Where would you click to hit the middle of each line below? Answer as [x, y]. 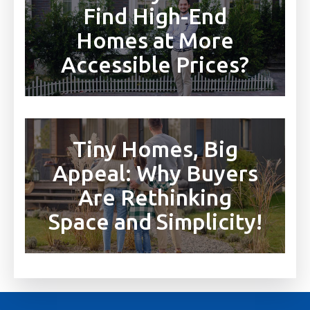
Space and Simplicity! [155, 222]
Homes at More [155, 40]
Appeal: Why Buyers [155, 173]
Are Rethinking [155, 198]
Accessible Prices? [155, 64]
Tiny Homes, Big [155, 149]
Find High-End [155, 16]
